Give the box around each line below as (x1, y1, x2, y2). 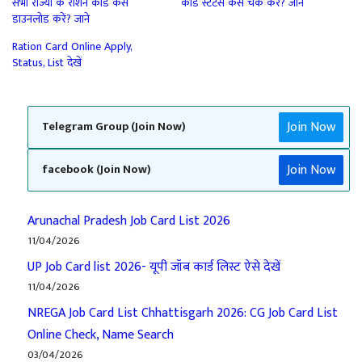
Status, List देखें (12, 53, 82, 72)
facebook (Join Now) (42, 160, 151, 180)
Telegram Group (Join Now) (42, 117, 186, 137)
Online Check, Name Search (27, 323, 174, 346)
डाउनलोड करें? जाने (12, 9, 90, 28)
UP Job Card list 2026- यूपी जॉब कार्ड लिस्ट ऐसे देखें (27, 255, 280, 278)
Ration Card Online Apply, (12, 36, 132, 56)
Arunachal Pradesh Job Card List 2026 (27, 209, 230, 232)
